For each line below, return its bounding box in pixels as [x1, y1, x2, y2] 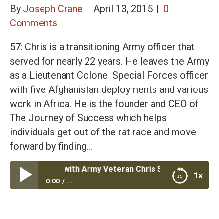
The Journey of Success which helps [10, 111, 167, 124]
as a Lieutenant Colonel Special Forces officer [10, 69, 208, 81]
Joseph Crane [23, 2, 83, 15]
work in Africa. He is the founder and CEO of [10, 97, 198, 109]
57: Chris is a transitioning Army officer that [10, 41, 195, 53]
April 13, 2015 [93, 2, 155, 15]
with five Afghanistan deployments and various [10, 83, 208, 95]
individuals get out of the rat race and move [10, 126, 196, 138]
